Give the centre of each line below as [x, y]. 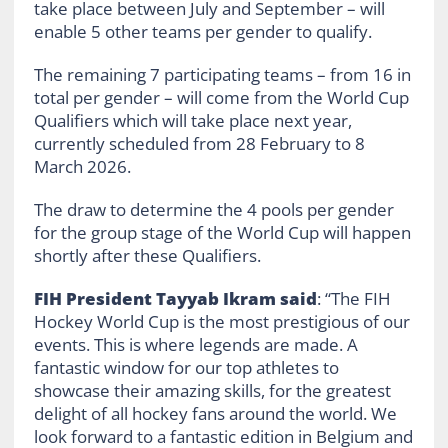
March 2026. [82, 166]
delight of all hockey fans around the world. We [215, 413]
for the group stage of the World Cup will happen [222, 232]
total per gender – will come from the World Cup [221, 97]
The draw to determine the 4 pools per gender [213, 209]
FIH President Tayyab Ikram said [175, 298]
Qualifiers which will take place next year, [192, 120]
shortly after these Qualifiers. [147, 255]
